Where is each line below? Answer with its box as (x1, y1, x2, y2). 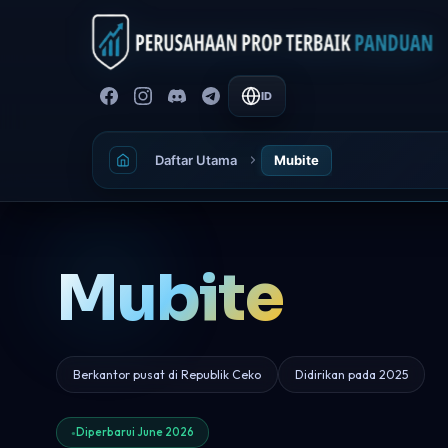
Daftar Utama (155, 151, 237, 168)
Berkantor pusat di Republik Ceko (73, 367, 261, 382)
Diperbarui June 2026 (76, 425, 194, 439)
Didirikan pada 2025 (295, 367, 408, 382)
